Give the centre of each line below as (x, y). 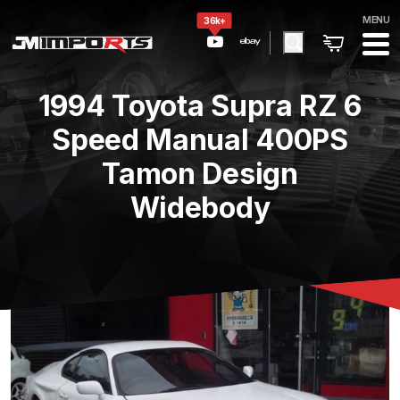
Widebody (200, 208)
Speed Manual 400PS (200, 140)
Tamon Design (200, 174)
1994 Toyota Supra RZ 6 (200, 106)
